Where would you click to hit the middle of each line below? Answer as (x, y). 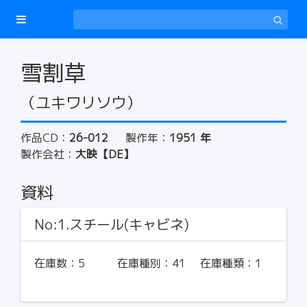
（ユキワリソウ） (81, 102)
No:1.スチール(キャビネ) (112, 224)
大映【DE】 (105, 154)
